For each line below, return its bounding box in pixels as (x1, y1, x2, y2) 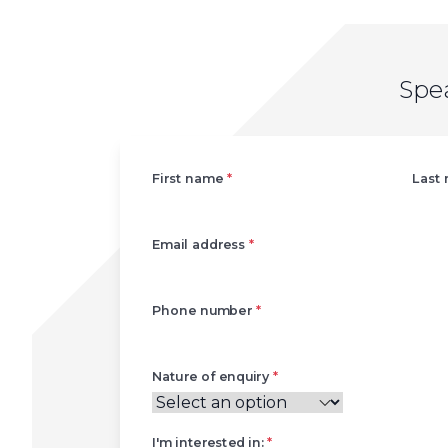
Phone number (152, 301, 256, 319)
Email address (152, 235, 250, 253)
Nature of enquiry (152, 367, 273, 385)
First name (152, 169, 227, 187)
